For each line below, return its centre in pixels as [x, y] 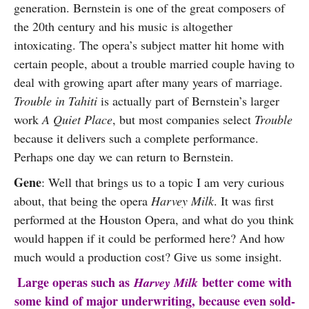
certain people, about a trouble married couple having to [154, 63]
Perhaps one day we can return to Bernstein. [124, 157]
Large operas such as [76, 282]
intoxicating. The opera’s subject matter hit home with [149, 45]
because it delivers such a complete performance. [136, 138]
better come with [245, 282]
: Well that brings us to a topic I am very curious [163, 182]
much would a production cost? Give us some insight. [148, 257]
